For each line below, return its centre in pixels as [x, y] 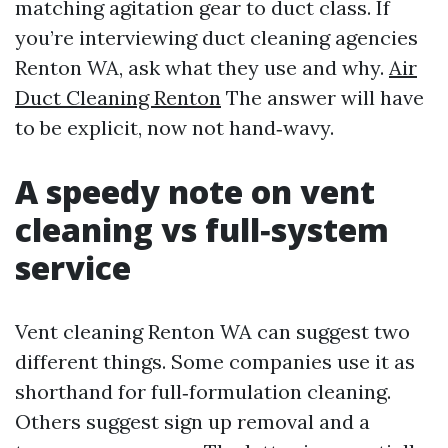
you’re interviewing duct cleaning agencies [216, 38]
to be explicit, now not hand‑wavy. [174, 128]
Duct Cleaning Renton [118, 98]
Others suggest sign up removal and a [192, 422]
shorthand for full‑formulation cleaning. [203, 392]
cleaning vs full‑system [202, 230]
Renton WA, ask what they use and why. [202, 68]
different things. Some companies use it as [215, 362]
